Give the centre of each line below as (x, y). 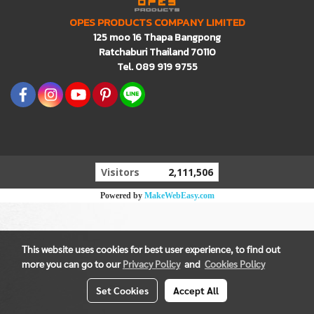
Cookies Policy (235, 264)
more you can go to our (72, 264)
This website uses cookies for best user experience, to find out (151, 249)
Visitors (120, 172)
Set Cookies (122, 290)
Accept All (196, 290)
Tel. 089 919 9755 (157, 67)
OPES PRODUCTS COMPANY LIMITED (157, 22)
